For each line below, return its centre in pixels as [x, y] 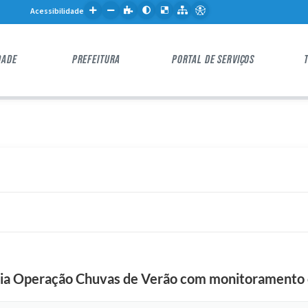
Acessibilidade [57, 10]
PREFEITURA [96, 59]
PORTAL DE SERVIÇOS [213, 59]
